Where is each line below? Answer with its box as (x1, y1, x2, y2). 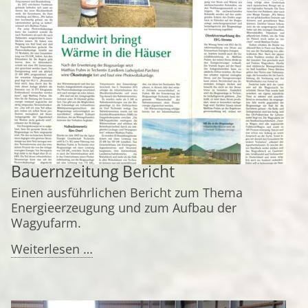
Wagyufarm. (11, 214, 81, 231)
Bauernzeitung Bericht (11, 161, 175, 182)
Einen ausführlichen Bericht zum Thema (11, 184, 243, 201)
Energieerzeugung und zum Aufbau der (11, 199, 236, 216)
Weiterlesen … (11, 241, 93, 257)
